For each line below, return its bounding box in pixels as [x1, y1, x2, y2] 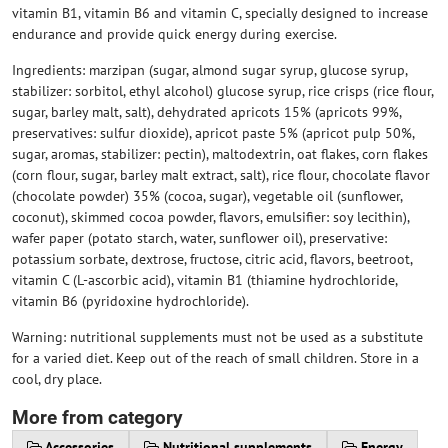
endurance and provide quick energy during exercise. [12, 25, 337, 43]
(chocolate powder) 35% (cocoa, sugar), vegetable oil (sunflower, [12, 187, 402, 205]
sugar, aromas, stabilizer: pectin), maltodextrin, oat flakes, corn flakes [12, 145, 428, 163]
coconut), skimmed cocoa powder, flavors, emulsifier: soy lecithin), [12, 208, 409, 226]
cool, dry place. [12, 370, 102, 388]
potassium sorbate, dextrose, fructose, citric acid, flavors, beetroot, [12, 250, 412, 268]
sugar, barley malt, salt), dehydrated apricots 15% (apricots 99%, [12, 103, 401, 121]
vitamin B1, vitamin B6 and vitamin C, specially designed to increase [12, 4, 428, 22]
